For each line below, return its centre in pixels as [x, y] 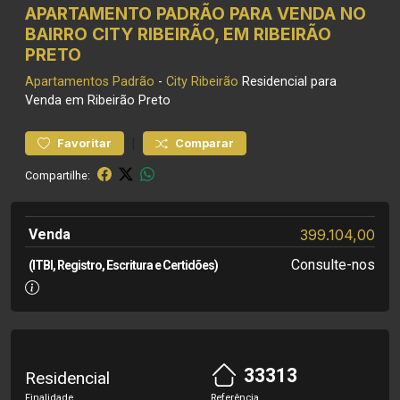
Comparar [204, 143]
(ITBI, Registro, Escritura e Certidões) [123, 265]
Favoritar [84, 143]
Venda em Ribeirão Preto [98, 100]
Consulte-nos [333, 265]
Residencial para [287, 82]
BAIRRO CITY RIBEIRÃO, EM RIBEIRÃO [178, 34]
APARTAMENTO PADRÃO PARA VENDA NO [196, 13]
